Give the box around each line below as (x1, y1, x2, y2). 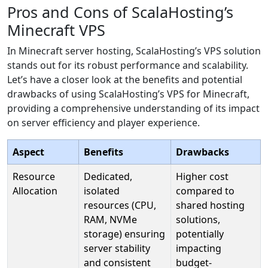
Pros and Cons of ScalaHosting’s (7, 2, 233, 23)
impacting (176, 242, 221, 255)
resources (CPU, (84, 199, 156, 212)
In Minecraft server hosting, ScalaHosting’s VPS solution (7, 44, 261, 58)
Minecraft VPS (7, 20, 105, 41)
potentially (176, 227, 224, 241)
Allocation (13, 184, 57, 198)
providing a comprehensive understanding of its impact (7, 102, 260, 115)
